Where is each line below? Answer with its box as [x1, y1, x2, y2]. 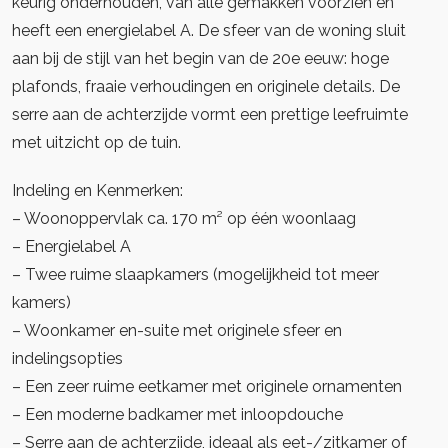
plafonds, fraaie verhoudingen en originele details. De [12, 77, 400, 96]
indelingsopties [12, 349, 123, 368]
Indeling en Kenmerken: [12, 181, 183, 200]
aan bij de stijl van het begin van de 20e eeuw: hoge [12, 49, 389, 68]
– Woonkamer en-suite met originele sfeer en [12, 321, 342, 340]
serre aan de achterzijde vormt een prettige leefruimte [12, 105, 408, 124]
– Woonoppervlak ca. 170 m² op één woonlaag [12, 209, 356, 228]
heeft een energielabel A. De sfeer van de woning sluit [12, 21, 406, 40]
